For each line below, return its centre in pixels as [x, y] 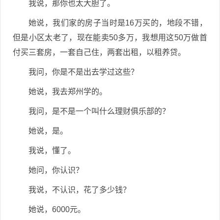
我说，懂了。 [52, 151]
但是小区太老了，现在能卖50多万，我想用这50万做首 [110, 38]
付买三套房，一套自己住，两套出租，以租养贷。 [99, 52]
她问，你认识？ [56, 170]
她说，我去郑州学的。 [68, 92]
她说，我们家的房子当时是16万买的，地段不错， [118, 23]
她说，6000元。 [57, 209]
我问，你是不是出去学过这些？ [83, 72]
